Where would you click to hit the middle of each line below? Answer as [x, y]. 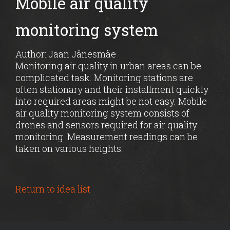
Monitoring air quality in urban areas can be [108, 66]
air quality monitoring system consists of [102, 113]
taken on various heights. [69, 148]
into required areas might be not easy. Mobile [111, 101]
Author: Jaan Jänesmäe [66, 54]
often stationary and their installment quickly [112, 89]
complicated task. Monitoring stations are [104, 78]
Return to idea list [53, 189]
